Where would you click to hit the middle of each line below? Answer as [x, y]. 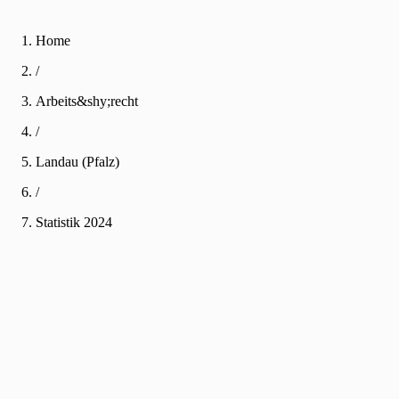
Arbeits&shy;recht [87, 101]
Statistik [60, 222]
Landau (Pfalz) [77, 162]
